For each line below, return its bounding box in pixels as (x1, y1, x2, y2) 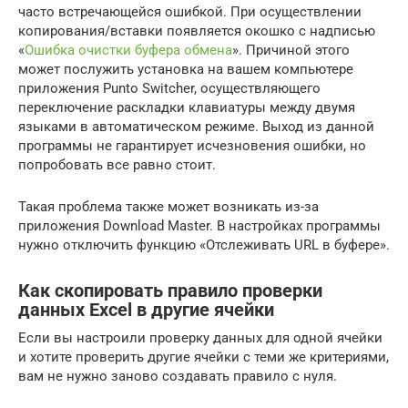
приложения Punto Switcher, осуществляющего (18, 79, 321, 97)
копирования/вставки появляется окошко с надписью (18, 22, 375, 39)
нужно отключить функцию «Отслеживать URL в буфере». (18, 236, 390, 253)
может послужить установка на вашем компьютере (18, 60, 353, 77)
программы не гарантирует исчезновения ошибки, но (18, 137, 366, 154)
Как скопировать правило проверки (18, 280, 322, 301)
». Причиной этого (232, 41, 350, 58)
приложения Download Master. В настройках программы (18, 217, 381, 234)
